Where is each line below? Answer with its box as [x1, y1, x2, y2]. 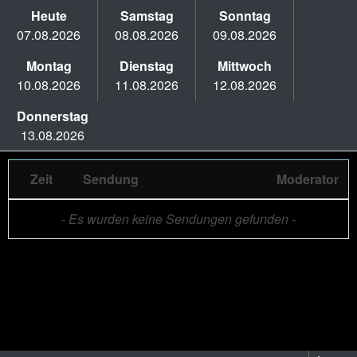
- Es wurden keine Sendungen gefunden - [61, 210, 296, 228]
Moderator [277, 170, 339, 188]
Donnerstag [17, 107, 88, 125]
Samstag [120, 6, 174, 25]
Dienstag [120, 57, 174, 75]
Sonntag [218, 6, 271, 25]
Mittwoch [218, 57, 272, 75]
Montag [25, 57, 72, 75]
